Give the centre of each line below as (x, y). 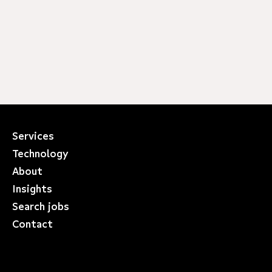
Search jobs (41, 206)
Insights (32, 189)
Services (33, 136)
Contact (32, 224)
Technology (40, 153)
